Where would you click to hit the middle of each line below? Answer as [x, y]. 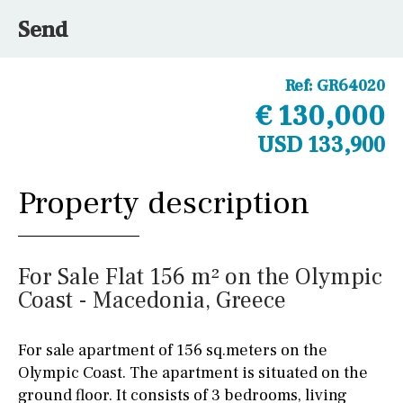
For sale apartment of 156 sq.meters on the [173, 350]
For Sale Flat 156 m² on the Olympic [200, 277]
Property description [164, 203]
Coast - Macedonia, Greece [152, 300]
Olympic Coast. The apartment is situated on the [193, 372]
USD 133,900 [321, 145]
